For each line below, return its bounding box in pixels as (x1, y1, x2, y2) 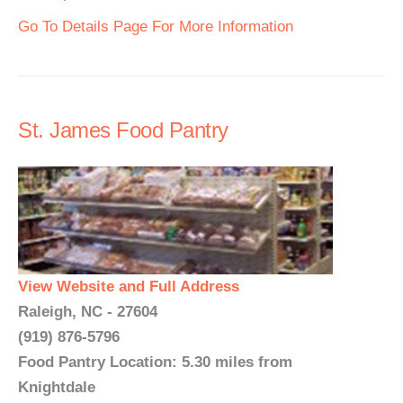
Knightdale (18, 379, 95, 396)
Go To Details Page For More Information (18, 18, 293, 35)
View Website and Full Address (18, 278, 239, 295)
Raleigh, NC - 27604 (18, 303, 157, 320)
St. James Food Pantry (18, 118, 228, 142)
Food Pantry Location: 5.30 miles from (18, 354, 292, 371)
